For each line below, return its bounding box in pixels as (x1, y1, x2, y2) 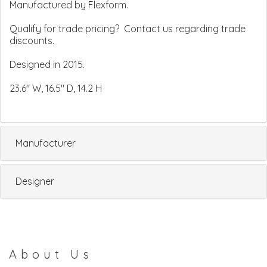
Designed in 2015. (10, 58, 85, 70)
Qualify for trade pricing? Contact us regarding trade (10, 22, 246, 35)
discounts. (10, 34, 54, 46)
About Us (9, 246, 93, 262)
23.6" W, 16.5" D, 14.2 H (10, 82, 102, 94)
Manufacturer (15, 136, 76, 149)
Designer (15, 175, 54, 187)
